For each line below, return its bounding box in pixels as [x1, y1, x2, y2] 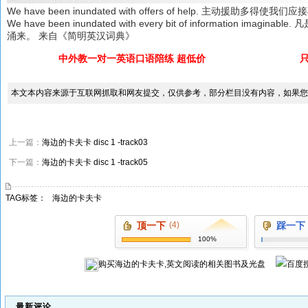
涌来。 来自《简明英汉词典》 [7, 30, 135, 41]
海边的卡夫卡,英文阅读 [115, 259, 199, 269]
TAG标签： [5, 193, 47, 203]
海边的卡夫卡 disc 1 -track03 [42, 137, 148, 147]
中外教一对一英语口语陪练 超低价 [58, 53, 206, 64]
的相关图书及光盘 [199, 259, 265, 269]
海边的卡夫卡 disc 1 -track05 [42, 157, 148, 167]
